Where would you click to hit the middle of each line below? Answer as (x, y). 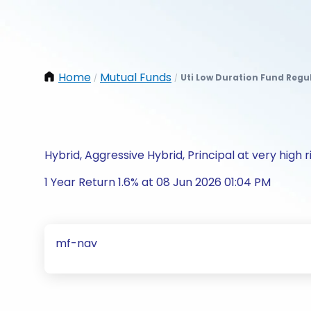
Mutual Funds (136, 77)
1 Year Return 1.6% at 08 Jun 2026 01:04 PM (158, 182)
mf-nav (76, 243)
